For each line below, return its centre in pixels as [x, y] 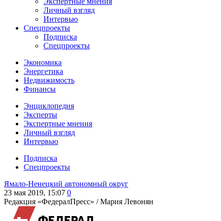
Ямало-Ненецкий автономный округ [66, 184]
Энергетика [43, 71]
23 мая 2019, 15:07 [35, 193]
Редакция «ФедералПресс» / [52, 202]
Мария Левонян [127, 202]
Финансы [40, 89]
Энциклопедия [49, 106]
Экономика [43, 62]
